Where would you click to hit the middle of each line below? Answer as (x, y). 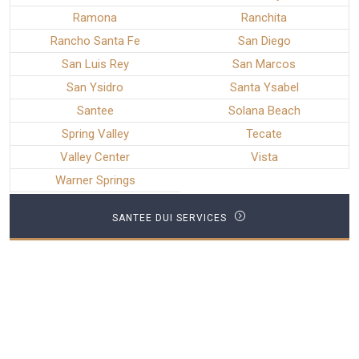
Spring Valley (95, 134)
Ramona (95, 18)
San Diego (264, 41)
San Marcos (264, 65)
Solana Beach (264, 111)
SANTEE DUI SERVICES (171, 218)
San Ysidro (95, 88)
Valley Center (95, 157)
